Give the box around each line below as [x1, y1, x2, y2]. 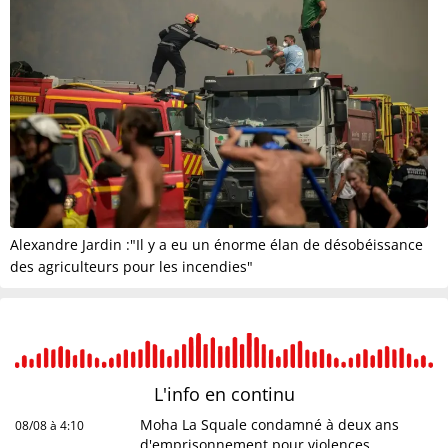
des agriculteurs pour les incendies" [10, 257, 253, 277]
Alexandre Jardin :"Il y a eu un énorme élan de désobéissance [10, 235, 423, 255]
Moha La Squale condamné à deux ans [140, 415, 400, 435]
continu [230, 382, 295, 407]
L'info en [153, 382, 231, 407]
